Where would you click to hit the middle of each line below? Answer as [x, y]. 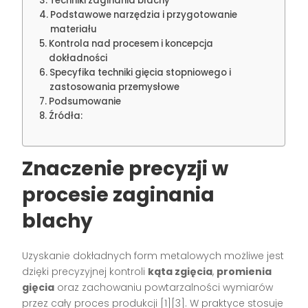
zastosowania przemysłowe [115, 87]
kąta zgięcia [180, 271]
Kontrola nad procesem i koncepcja [131, 43]
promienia [244, 271]
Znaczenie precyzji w [125, 168]
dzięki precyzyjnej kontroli [85, 271]
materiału [74, 29]
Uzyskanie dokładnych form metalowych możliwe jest [153, 255]
